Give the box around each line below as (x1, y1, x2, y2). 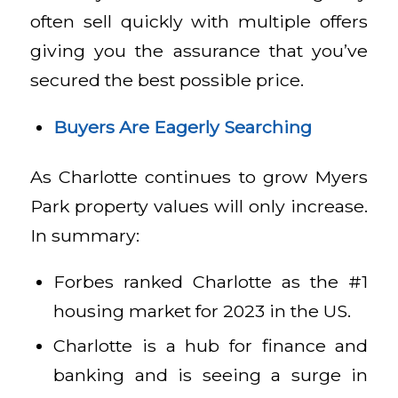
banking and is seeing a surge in (53, 364, 369, 386)
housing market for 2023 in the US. (53, 300, 352, 322)
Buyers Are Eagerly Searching (53, 115, 313, 138)
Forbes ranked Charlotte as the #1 (53, 271, 369, 293)
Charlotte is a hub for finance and (53, 335, 369, 357)
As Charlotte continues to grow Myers (29, 165, 369, 187)
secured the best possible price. (29, 69, 304, 92)
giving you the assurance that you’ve (29, 40, 369, 62)
